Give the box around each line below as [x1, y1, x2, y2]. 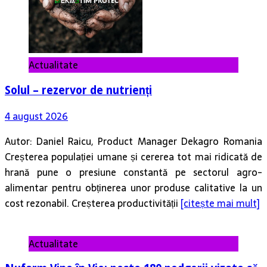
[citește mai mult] [181, 195, 260, 211]
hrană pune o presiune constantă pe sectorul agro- [5, 164, 262, 180]
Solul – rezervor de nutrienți [5, 84, 152, 97]
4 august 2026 [5, 108, 68, 124]
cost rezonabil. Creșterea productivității [5, 195, 181, 211]
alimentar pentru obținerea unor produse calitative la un [5, 179, 262, 195]
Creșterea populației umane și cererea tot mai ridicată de [5, 148, 262, 164]
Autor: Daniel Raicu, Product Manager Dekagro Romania [5, 133, 262, 149]
